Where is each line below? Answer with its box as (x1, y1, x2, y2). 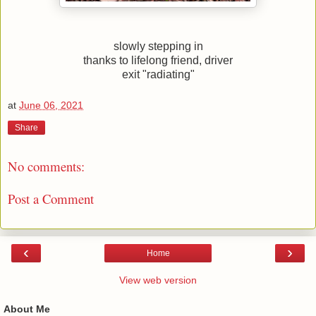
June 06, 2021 (19, 99, 83, 111)
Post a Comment (8, 190, 94, 208)
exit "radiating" (121, 68, 195, 81)
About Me (4, 303, 50, 315)
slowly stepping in (113, 40, 203, 53)
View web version (119, 274, 197, 286)
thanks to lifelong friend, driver (83, 54, 233, 67)
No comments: (8, 157, 85, 175)
